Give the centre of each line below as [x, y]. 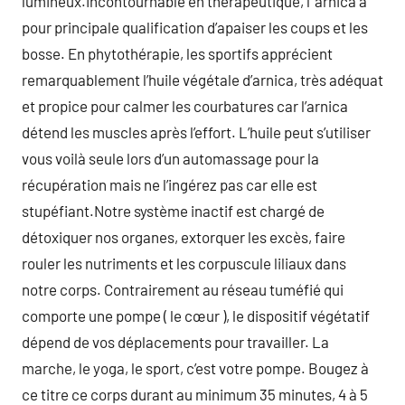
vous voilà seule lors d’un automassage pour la [170, 158]
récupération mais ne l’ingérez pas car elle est [170, 184]
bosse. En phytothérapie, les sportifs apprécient [177, 53]
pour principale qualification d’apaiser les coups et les [195, 27]
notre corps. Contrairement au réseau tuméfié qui [183, 289]
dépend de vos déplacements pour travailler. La [175, 342]
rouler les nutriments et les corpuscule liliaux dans [184, 263]
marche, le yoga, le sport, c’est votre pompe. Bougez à [195, 368]
